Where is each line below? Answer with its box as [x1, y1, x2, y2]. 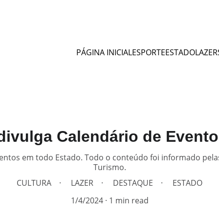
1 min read [109, 195, 149, 206]
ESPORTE [132, 47, 165, 58]
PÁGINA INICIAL [76, 47, 132, 58]
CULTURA [17, 177, 51, 188]
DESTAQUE [113, 177, 153, 188]
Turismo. [93, 162, 126, 173]
